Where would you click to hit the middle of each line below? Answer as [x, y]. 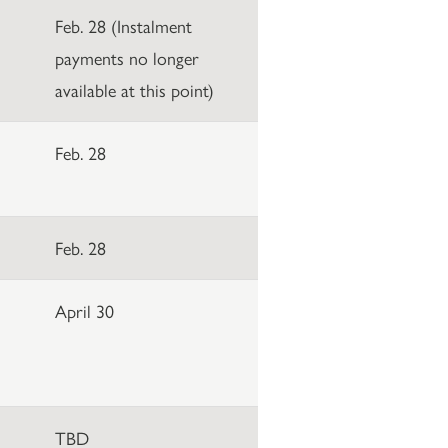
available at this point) [134, 89]
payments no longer [126, 57]
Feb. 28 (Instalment [123, 25]
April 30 [84, 310]
